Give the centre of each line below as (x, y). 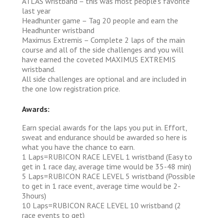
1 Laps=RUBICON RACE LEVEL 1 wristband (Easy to (107, 156)
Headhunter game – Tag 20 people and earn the (100, 20)
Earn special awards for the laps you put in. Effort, (104, 127)
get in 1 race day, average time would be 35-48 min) (107, 166)
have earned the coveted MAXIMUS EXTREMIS (99, 59)
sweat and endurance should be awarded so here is (104, 137)
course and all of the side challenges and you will (103, 49)
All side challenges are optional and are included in (104, 79)
